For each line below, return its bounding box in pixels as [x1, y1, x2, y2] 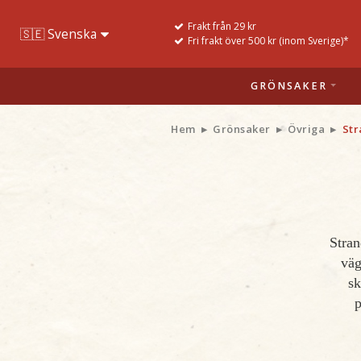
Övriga [288, 122, 325, 136]
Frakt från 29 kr [188, 19, 256, 33]
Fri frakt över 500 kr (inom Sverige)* [188, 34, 349, 48]
